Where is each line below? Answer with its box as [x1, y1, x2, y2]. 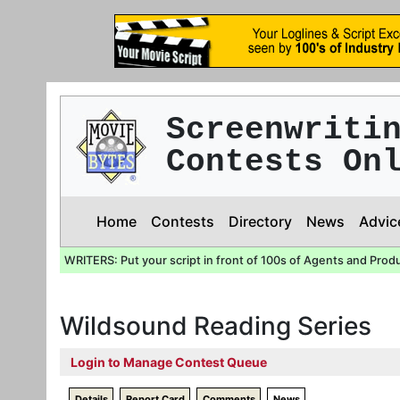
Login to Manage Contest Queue [71, 354, 267, 370]
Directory [229, 212, 292, 230]
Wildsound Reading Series [60, 311, 371, 341]
